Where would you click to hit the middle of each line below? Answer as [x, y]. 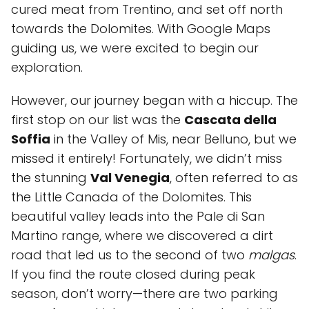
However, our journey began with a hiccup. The [154, 100]
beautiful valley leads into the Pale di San [138, 216]
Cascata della [230, 120]
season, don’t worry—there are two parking [144, 293]
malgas [271, 255]
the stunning [51, 178]
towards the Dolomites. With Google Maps [141, 29]
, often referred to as [234, 178]
